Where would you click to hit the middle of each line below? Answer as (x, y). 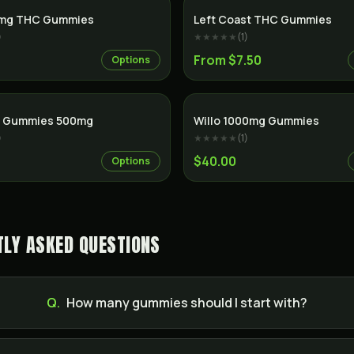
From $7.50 (228, 60)
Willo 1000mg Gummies (256, 121)
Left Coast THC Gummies (263, 19)
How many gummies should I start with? (187, 303)
